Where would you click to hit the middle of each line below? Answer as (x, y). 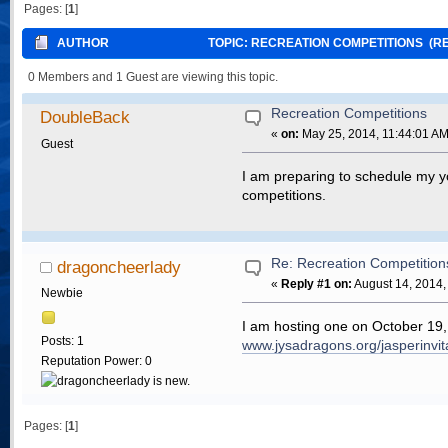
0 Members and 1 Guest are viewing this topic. (153, 77)
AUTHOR (83, 42)
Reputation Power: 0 (96, 360)
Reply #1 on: (317, 283)
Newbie (61, 293)
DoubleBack (85, 117)
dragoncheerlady (119, 266)
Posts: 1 (62, 340)
